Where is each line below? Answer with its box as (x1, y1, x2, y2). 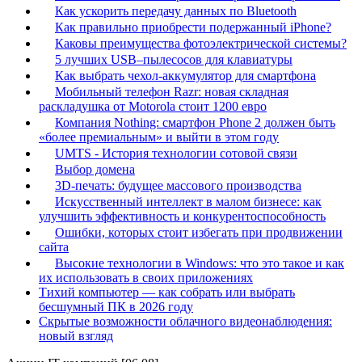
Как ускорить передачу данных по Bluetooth (55, 4, 297, 19)
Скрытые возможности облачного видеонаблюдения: (39, 314, 332, 329)
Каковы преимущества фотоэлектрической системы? (55, 36, 347, 51)
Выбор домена (55, 162, 135, 177)
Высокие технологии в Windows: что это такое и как (55, 256, 344, 271)
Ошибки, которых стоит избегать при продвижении (55, 225, 343, 240)
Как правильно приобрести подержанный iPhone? (55, 20, 331, 35)
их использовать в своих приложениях (39, 271, 253, 285)
